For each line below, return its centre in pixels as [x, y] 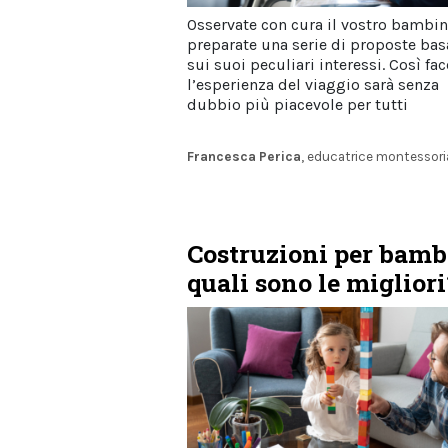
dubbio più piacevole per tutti [297, 104]
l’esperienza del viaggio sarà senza [313, 84]
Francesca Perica [244, 156]
